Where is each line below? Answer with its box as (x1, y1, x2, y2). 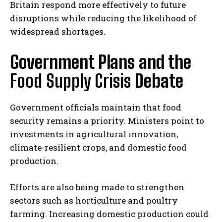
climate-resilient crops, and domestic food (10, 141, 187, 153)
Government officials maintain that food (10, 101, 181, 113)
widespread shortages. (10, 25, 106, 37)
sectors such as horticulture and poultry (10, 194, 178, 206)
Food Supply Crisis (10, 70, 131, 92)
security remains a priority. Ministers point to (10, 114, 204, 126)
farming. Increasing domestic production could (10, 208, 209, 220)
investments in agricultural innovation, (10, 128, 178, 140)
